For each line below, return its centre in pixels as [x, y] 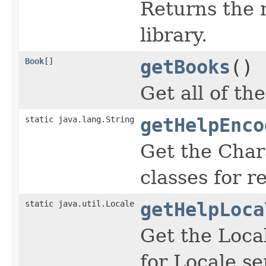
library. [174, 35]
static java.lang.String [80, 120]
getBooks [185, 67]
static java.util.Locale [80, 204]
